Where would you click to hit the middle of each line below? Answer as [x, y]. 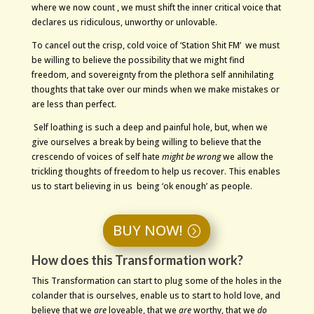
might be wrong [191, 157]
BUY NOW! [148, 231]
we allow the [247, 157]
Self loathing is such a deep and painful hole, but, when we [149, 128]
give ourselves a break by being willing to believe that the [146, 142]
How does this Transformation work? [137, 260]
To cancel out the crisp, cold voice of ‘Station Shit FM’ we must [155, 46]
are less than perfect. [74, 104]
